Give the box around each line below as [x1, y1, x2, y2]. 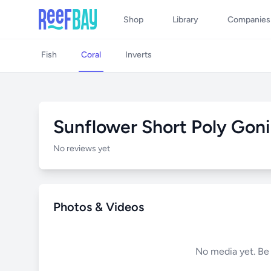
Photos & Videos [53, 200, 144, 214]
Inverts [125, 50, 152, 60]
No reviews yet [53, 143, 110, 154]
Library [172, 15, 198, 25]
